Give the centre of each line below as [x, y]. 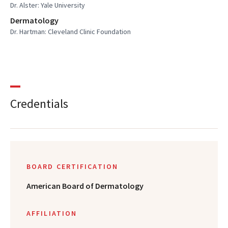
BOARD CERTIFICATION [72, 166]
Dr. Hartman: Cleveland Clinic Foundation [70, 31]
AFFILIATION [52, 213]
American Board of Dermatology [85, 186]
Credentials [39, 103]
